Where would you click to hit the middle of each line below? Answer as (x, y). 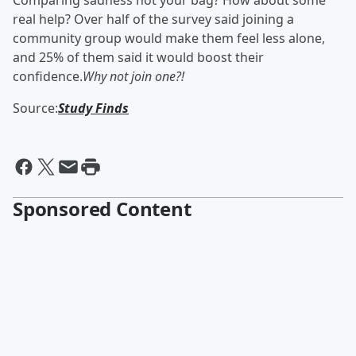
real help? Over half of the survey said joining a (153, 19)
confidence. (48, 76)
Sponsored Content (102, 209)
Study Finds (93, 108)
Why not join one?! (133, 76)
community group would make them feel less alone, (169, 38)
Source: (35, 108)
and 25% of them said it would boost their (138, 57)
